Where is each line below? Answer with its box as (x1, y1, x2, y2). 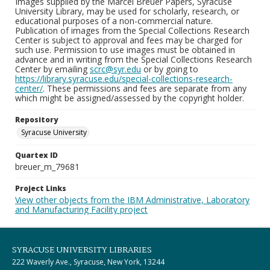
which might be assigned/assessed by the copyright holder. (15, 92, 244, 104)
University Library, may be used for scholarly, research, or (15, 5, 239, 17)
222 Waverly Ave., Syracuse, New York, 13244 (12, 257, 165, 267)
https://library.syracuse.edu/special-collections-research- (15, 73, 233, 84)
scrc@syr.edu (90, 63, 141, 75)
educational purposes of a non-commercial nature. (15, 15, 213, 27)
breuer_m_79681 (15, 161, 80, 172)
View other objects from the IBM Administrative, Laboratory (15, 194, 250, 206)
